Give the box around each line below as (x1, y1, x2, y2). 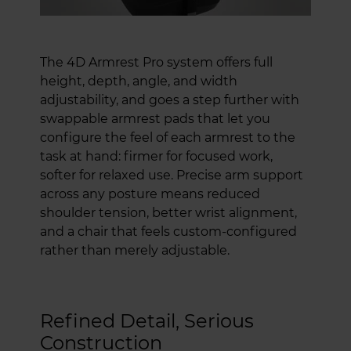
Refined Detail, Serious (40, 309, 254, 332)
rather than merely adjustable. (40, 242, 230, 258)
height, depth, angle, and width (40, 73, 237, 89)
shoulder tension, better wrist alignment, (40, 204, 297, 220)
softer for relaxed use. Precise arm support (40, 167, 303, 183)
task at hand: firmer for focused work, (40, 148, 273, 164)
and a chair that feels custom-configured (40, 223, 297, 239)
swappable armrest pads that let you (40, 110, 270, 126)
